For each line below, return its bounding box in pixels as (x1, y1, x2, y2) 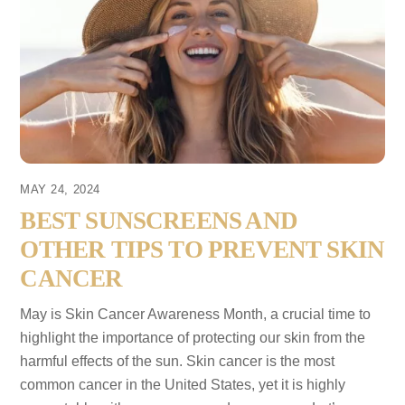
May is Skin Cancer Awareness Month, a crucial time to (20, 306, 372, 323)
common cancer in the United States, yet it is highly (20, 377, 346, 393)
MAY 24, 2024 (20, 183, 100, 197)
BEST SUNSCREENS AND (20, 207, 297, 235)
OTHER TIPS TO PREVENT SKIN (20, 236, 385, 264)
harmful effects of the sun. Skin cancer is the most (20, 353, 335, 370)
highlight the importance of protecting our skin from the (20, 330, 366, 346)
